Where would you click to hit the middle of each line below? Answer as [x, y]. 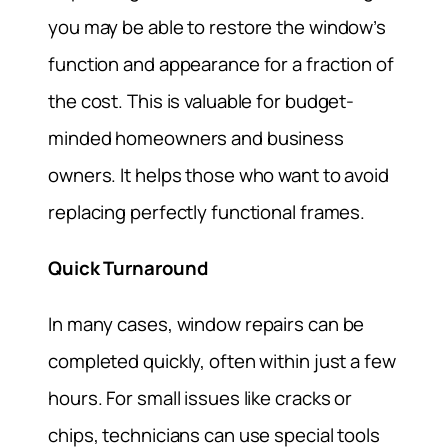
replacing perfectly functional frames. [207, 212]
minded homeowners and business [196, 138]
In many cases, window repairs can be [206, 323]
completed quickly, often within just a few [222, 360]
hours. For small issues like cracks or [200, 397]
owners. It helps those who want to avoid [218, 175]
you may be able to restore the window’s [217, 27]
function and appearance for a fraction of [221, 64]
